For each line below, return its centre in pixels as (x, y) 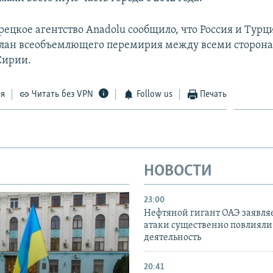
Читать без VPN (63, 94)
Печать (214, 94)
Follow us (154, 94)
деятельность (172, 238)
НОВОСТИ (178, 171)
